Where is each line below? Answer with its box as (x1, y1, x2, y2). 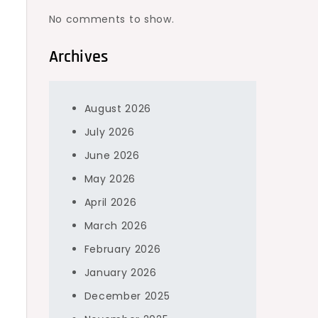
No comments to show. (48, 12, 175, 26)
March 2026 (84, 219, 148, 233)
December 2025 (84, 289, 170, 303)
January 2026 (84, 265, 157, 280)
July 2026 (84, 125, 135, 139)
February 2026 (84, 242, 161, 256)
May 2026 (84, 172, 136, 186)
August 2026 (84, 102, 152, 116)
